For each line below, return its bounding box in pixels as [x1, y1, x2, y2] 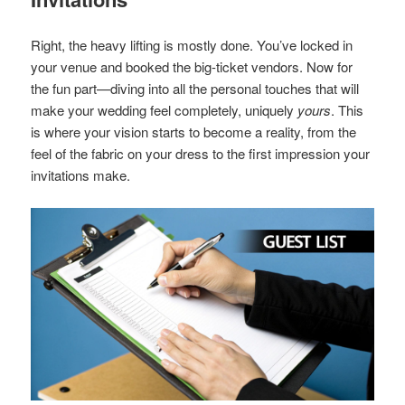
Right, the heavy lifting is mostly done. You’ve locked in [31, 34, 353, 54]
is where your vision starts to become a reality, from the [31, 121, 357, 141]
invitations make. [31, 165, 131, 184]
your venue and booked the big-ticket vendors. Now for [31, 56, 353, 76]
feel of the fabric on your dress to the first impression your [31, 143, 371, 163]
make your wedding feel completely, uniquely [31, 99, 298, 119]
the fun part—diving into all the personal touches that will [31, 78, 360, 98]
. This [331, 99, 364, 119]
